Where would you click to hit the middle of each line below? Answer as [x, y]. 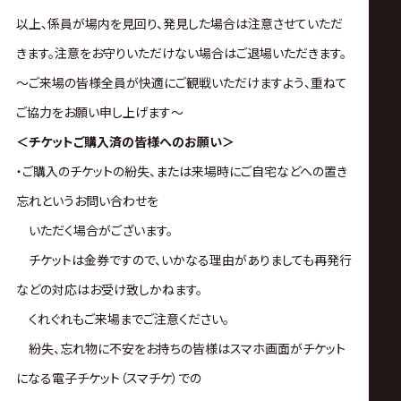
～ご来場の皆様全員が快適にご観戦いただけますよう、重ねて [181, 83]
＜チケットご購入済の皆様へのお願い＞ [125, 142]
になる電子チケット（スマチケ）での [108, 378]
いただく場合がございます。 [94, 230]
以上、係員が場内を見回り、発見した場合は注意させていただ [179, 24]
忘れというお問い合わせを [87, 201]
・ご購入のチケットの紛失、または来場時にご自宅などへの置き [181, 171]
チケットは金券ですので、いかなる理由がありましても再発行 [183, 260]
